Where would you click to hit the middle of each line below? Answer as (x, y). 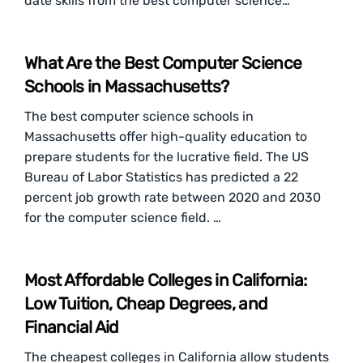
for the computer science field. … (123, 218)
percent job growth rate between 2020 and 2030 (173, 197)
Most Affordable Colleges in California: (166, 280)
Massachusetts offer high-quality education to (166, 137)
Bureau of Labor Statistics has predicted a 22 (161, 177)
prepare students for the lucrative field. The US (167, 157)
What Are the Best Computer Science (163, 63)
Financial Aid (72, 327)
